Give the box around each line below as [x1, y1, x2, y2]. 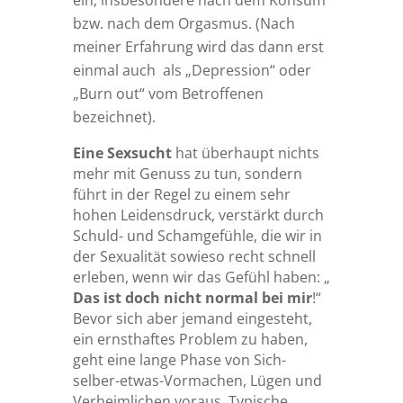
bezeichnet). [72, 107, 156, 128]
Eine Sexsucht [72, 143, 172, 164]
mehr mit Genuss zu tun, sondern [72, 164, 302, 184]
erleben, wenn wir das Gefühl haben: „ [72, 267, 330, 288]
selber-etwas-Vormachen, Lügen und [72, 371, 322, 391]
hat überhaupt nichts [171, 143, 319, 164]
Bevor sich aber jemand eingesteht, [72, 309, 312, 329]
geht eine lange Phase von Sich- [72, 350, 286, 371]
